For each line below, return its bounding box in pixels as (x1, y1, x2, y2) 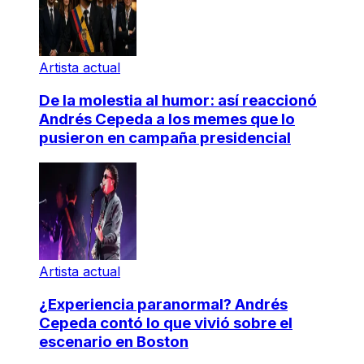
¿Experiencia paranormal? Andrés (39, 294, 288, 314)
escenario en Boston (39, 331, 188, 351)
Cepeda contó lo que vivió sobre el (39, 313, 292, 332)
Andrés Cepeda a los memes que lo (39, 110, 295, 129)
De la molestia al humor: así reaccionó (39, 91, 317, 110)
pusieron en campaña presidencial (39, 128, 291, 148)
